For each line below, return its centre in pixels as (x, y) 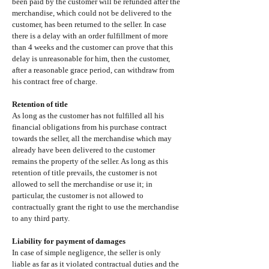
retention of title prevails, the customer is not (85, 172)
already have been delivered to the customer (83, 150)
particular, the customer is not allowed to (78, 195)
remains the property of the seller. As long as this (90, 161)
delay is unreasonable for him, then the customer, (91, 58)
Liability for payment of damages (69, 241)
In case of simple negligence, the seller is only (86, 252)
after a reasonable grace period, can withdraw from (93, 70)
